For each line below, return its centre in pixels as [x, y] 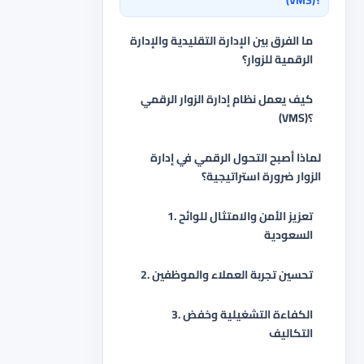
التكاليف [291, 333]
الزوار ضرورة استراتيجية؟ [261, 176]
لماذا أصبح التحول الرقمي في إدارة [236, 158]
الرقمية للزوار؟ [277, 59]
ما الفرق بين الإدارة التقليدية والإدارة [221, 41]
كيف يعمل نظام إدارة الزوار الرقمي [227, 99]
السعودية [288, 235]
